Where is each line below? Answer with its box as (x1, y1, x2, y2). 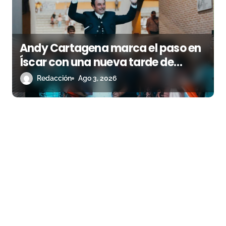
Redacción (37, 74, 72, 82)
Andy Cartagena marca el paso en (20, 40, 201, 56)
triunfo (20, 68, 55, 84)
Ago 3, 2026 (78, 74, 117, 82)
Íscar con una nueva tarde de (20, 54, 174, 70)
